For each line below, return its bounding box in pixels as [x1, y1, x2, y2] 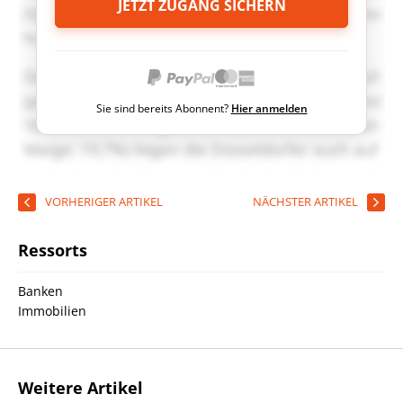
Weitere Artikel [18, 377, 143, 399]
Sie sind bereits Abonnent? [95, 101, 231, 116]
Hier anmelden [230, 101, 308, 116]
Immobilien [18, 302, 86, 319]
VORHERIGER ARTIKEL [45, 193, 163, 210]
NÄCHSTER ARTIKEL [253, 193, 358, 210]
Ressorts [18, 239, 87, 261]
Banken [18, 282, 63, 300]
